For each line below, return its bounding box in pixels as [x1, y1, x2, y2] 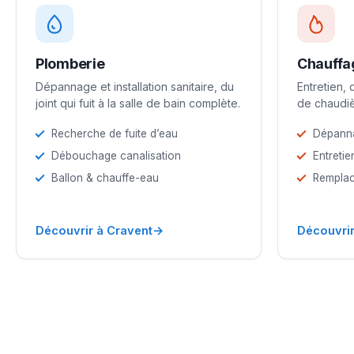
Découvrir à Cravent [36, 223, 153, 237]
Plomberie [36, 55, 105, 72]
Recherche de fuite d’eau [51, 126, 178, 140]
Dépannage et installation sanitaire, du [36, 79, 234, 93]
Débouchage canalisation [51, 149, 181, 162]
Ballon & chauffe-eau [51, 171, 159, 184]
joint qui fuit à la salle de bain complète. [36, 96, 240, 110]
